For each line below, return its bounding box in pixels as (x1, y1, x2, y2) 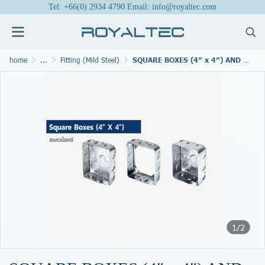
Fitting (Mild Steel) (60, 55, 119, 64)
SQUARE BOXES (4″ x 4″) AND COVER (132, 56, 243, 64)
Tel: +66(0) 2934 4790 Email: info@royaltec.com (49, 2, 216, 11)
